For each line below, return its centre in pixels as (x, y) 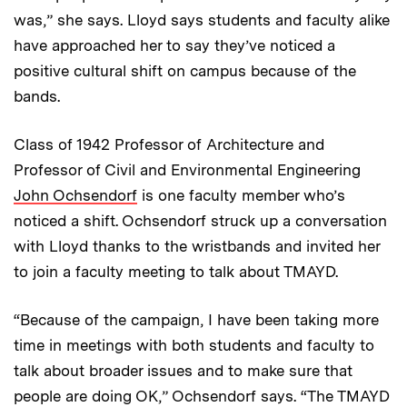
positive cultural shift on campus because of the (185, 71)
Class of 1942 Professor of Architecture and (169, 145)
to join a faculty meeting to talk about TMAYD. (176, 272)
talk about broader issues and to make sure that (183, 371)
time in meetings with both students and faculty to (194, 346)
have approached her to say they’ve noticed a (174, 46)
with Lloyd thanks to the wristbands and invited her (197, 247)
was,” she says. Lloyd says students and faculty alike (202, 20)
